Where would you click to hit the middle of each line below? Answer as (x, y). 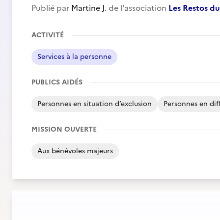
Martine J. (89, 8)
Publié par (51, 8)
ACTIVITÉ (48, 35)
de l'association (137, 8)
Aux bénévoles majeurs (75, 151)
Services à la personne (74, 57)
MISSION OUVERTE (64, 129)
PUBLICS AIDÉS (57, 82)
